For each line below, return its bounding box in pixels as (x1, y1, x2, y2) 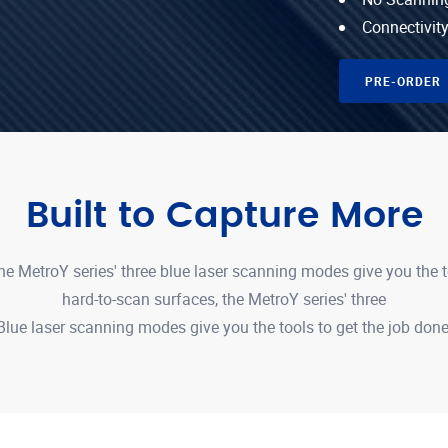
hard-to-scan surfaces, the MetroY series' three (62, 288, 386, 310)
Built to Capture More (25, 198, 423, 234)
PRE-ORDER (365, 72, 441, 89)
